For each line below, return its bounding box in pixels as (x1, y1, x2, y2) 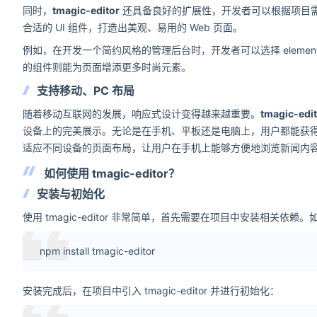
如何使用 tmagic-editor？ (44, 166, 180, 180)
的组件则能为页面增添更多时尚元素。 (23, 61, 191, 73)
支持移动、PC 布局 (37, 83, 134, 98)
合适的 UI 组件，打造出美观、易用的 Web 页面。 (23, 21, 243, 33)
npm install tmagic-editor (40, 245, 155, 257)
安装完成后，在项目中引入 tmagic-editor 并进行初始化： (23, 284, 279, 296)
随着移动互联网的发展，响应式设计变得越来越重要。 (23, 108, 260, 120)
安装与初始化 (37, 187, 105, 201)
